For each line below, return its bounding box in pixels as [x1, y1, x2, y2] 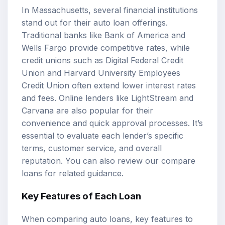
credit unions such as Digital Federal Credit [22, 55, 183, 65]
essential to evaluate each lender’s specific [22, 130, 183, 141]
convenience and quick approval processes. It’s [22, 118, 203, 128]
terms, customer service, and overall [22, 143, 162, 153]
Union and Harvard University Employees [22, 67, 180, 78]
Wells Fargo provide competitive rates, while [22, 42, 190, 53]
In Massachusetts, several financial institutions [22, 5, 198, 15]
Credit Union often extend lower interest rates [22, 80, 196, 90]
